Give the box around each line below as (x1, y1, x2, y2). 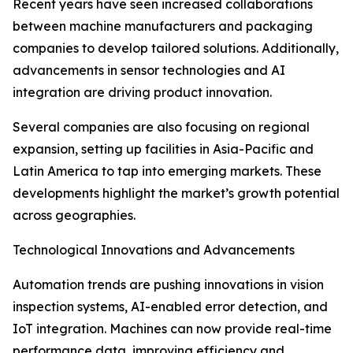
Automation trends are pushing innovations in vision (13, 277, 324, 293)
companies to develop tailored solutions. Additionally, (13, 40, 339, 57)
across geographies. (13, 207, 136, 224)
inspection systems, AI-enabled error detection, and (13, 299, 328, 315)
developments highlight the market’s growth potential (13, 185, 340, 202)
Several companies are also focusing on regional (13, 119, 310, 136)
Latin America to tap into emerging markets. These (13, 163, 321, 180)
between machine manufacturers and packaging (13, 18, 313, 35)
